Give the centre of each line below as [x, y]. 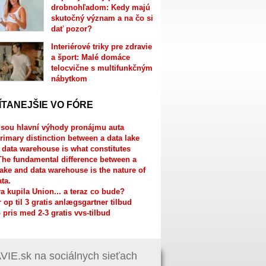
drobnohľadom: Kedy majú [100, 8]
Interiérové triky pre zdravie [101, 47]
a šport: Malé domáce [90, 58]
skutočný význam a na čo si [102, 18]
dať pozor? [71, 29]
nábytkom [69, 79]
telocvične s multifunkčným [102, 68]
